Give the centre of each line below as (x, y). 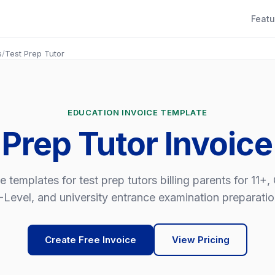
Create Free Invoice (91, 239)
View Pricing (200, 239)
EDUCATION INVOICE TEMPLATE (137, 112)
